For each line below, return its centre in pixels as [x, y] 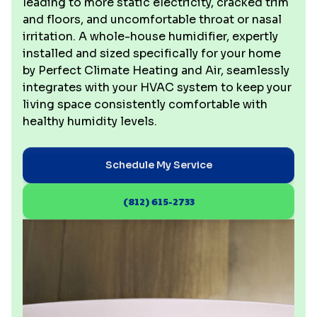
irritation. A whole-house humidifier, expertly [150, 36]
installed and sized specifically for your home [152, 53]
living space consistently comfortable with [145, 104]
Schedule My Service [158, 165]
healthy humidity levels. [90, 121]
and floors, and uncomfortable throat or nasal [152, 19]
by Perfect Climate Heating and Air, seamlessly [156, 70]
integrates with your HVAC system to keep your [157, 87]
